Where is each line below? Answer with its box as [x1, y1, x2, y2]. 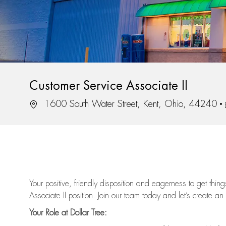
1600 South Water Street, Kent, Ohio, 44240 [41, 99, 217, 109]
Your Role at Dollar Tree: [29, 209, 107, 217]
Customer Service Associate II [29, 80, 188, 92]
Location [29, 99, 56, 108]
